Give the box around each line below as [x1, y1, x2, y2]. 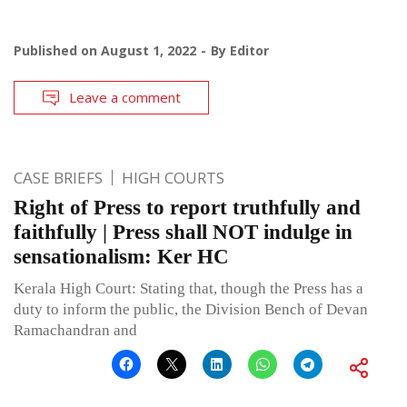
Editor [230, 42, 269, 60]
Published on [14, 42, 101, 60]
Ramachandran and [14, 322, 137, 340]
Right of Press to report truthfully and [14, 196, 361, 220]
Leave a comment [69, 88, 181, 107]
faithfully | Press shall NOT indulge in [14, 221, 352, 244]
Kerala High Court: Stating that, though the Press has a [14, 280, 363, 298]
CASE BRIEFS [14, 167, 103, 189]
